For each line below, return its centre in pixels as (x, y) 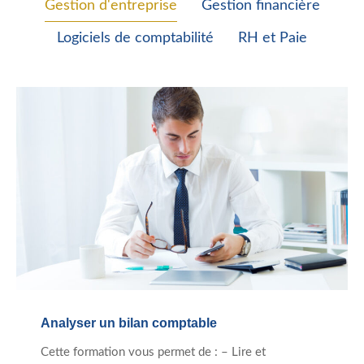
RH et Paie (273, 39)
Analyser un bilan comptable (129, 323)
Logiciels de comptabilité (135, 39)
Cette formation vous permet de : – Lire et (153, 353)
